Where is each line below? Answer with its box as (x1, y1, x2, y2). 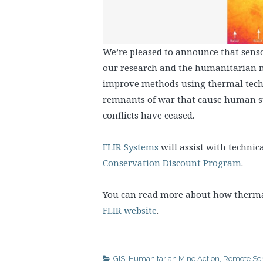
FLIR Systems (103, 140, 159, 153)
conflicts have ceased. (103, 109, 194, 121)
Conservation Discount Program (103, 156, 241, 168)
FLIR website (103, 204, 157, 216)
